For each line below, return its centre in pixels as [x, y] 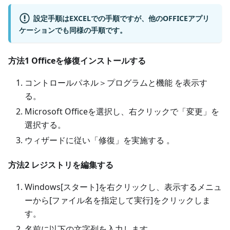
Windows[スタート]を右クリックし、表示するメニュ [123, 187]
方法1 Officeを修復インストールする [77, 60]
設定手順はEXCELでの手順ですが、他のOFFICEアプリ [121, 18]
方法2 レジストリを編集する [61, 165]
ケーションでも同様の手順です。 [73, 30]
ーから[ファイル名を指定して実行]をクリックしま [118, 200]
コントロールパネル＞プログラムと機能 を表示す [116, 82]
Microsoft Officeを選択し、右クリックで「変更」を [122, 111]
